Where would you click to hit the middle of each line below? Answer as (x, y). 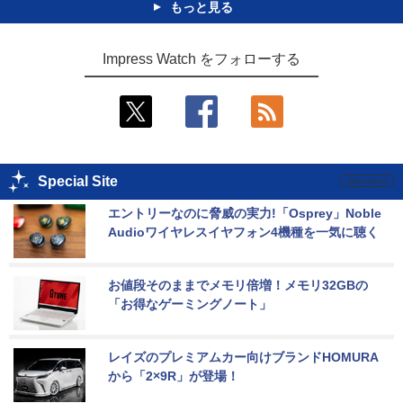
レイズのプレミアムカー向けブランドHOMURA (243, 357)
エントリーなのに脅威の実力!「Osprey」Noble (246, 213)
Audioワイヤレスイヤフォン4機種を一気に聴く (243, 232)
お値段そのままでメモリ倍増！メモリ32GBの (238, 285)
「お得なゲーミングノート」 (190, 304)
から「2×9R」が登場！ (174, 376)
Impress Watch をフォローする (201, 58)
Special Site (78, 181)
